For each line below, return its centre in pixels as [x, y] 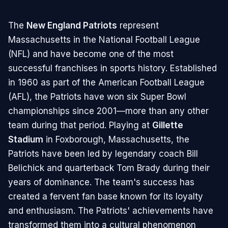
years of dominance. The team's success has [101, 182]
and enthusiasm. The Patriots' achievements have [111, 211]
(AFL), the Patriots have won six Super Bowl [97, 97]
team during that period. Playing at [80, 125]
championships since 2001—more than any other [108, 111]
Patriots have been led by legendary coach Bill [103, 154]
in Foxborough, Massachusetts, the [116, 140]
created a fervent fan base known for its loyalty [106, 197]
